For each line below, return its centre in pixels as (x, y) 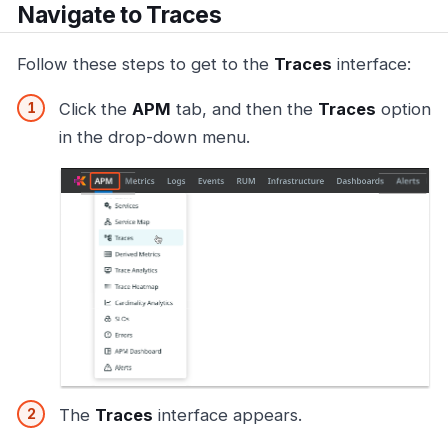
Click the (95, 109)
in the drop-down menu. (154, 137)
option (403, 109)
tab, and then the (244, 109)
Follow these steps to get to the (145, 63)
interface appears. (227, 414)
